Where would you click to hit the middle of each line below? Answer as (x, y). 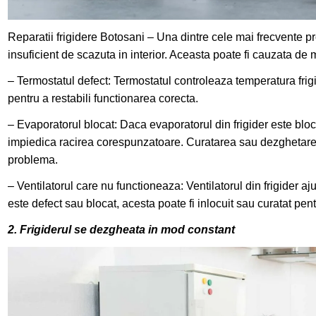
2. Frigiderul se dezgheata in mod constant (122, 230)
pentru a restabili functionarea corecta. (103, 99)
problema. (33, 160)
